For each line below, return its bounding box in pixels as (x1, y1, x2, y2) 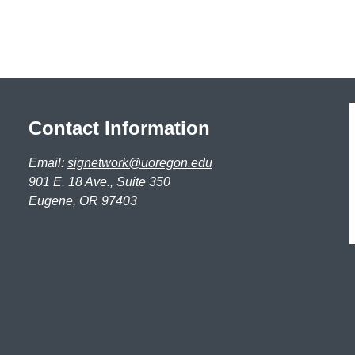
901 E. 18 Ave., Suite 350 (29, 174, 170, 189)
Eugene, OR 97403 (29, 193, 137, 208)
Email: (29, 155, 67, 170)
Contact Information (29, 116, 210, 139)
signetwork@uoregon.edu (67, 155, 212, 170)
